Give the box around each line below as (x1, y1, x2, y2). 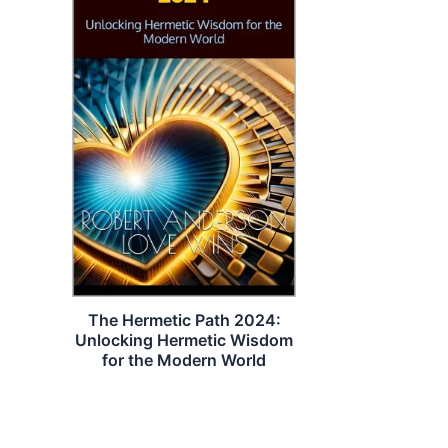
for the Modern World (102, 349, 266, 370)
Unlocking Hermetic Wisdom (75, 329, 293, 350)
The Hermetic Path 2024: (87, 309, 281, 330)
